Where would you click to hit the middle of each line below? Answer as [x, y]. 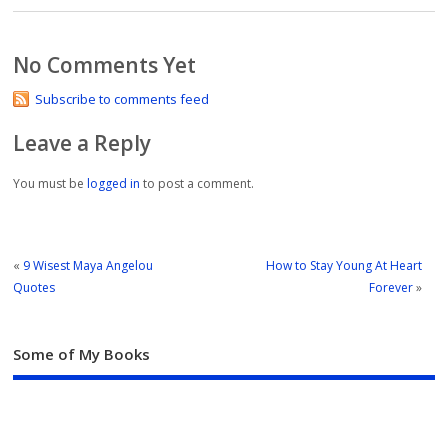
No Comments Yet [105, 65]
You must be [50, 184]
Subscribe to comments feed [122, 98]
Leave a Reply [82, 142]
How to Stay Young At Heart [343, 265]
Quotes [34, 287]
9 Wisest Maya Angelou [88, 265]
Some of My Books [82, 354]
